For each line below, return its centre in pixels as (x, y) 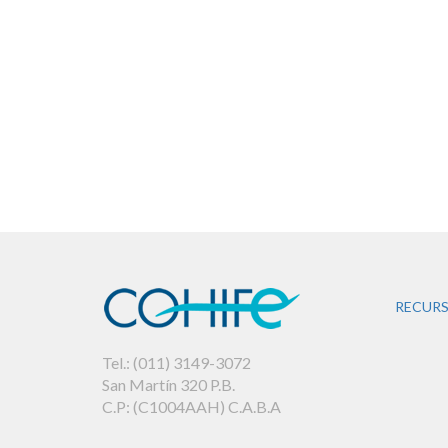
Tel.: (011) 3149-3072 (176, 362)
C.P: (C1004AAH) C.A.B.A (191, 406)
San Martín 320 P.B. (168, 384)
